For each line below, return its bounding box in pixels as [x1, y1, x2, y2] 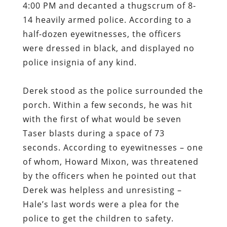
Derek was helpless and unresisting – [22, 184, 182, 196]
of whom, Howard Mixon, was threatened [22, 156, 199, 168]
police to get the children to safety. [22, 213, 174, 224]
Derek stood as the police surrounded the [22, 85, 203, 97]
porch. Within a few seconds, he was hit [22, 99, 193, 111]
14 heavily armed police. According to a [22, 14, 192, 26]
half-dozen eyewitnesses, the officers [22, 28, 181, 40]
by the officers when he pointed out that [22, 170, 197, 182]
